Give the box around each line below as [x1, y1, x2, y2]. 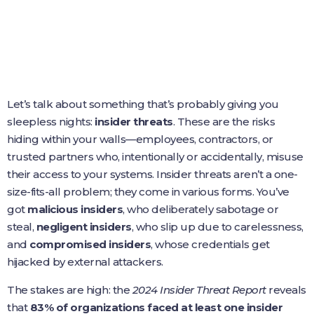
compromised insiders [29, 238, 151, 251]
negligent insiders [36, 220, 132, 233]
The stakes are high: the [7, 283, 132, 296]
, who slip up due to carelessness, [131, 220, 303, 233]
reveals [266, 283, 306, 296]
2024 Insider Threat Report [132, 283, 266, 296]
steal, [7, 220, 36, 233]
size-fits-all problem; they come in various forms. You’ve [7, 185, 289, 198]
